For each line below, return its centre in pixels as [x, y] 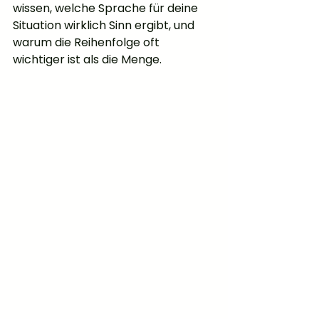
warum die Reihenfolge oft [88, 43]
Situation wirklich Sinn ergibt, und [105, 26]
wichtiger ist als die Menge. [87, 60]
